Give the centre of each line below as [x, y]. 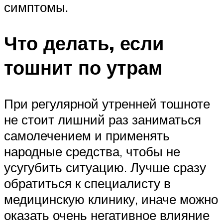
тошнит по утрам [83, 67]
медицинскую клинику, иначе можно [111, 199]
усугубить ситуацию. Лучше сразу [105, 167]
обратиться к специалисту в [87, 183]
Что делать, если [84, 43]
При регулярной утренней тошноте [107, 103]
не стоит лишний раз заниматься [103, 119]
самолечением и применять [87, 135]
